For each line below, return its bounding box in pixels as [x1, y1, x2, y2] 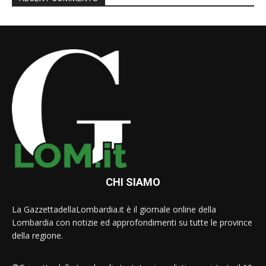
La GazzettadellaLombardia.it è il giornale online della [12, 204, 216, 216]
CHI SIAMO [106, 176, 160, 189]
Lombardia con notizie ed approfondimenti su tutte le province [12, 217, 252, 229]
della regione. [12, 230, 63, 242]
